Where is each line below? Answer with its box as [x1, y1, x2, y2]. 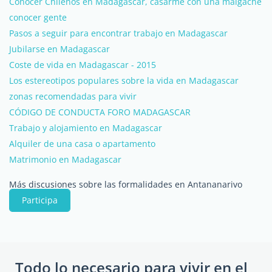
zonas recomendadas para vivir [9, 90, 137, 102]
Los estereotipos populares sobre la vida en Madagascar [9, 75, 239, 86]
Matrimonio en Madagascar [9, 154, 121, 165]
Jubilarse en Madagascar [9, 43, 110, 55]
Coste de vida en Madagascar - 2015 [9, 59, 156, 70]
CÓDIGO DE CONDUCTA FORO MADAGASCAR [9, 106, 191, 118]
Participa [22, 194, 58, 206]
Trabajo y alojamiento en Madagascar [9, 122, 162, 134]
